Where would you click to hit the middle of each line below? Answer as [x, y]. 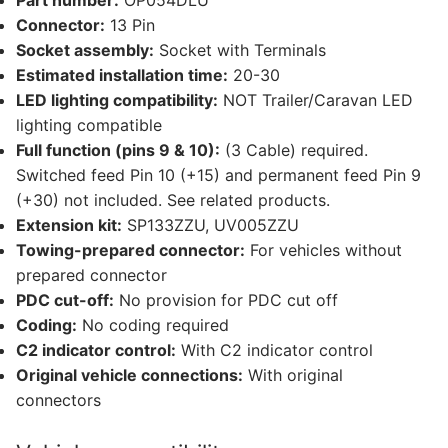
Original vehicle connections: [129, 375]
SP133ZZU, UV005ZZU [210, 225]
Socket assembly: [85, 50]
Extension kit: [69, 225]
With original [293, 375]
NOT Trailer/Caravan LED [315, 100]
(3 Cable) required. [294, 150]
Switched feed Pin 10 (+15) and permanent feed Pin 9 [218, 175]
